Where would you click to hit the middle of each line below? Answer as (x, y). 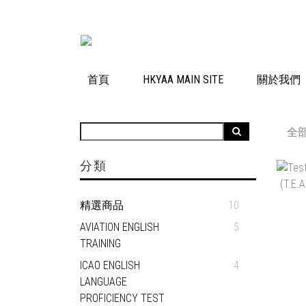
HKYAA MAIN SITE (183, 80)
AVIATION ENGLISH (120, 227)
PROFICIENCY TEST (122, 298)
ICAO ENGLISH (110, 265)
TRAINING (100, 244)
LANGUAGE (103, 282)
